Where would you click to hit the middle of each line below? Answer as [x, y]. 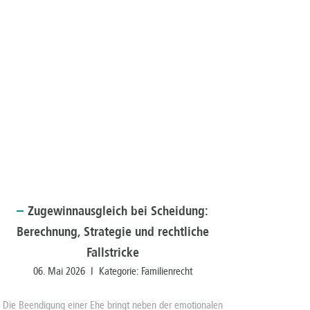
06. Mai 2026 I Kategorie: [87, 272]
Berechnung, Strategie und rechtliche [112, 232]
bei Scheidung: [168, 211]
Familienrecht [166, 272]
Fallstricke [112, 253]
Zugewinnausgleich [78, 211]
